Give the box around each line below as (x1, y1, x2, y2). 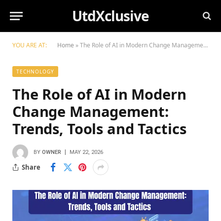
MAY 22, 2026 (70, 148, 103, 155)
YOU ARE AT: (12, 41, 47, 49)
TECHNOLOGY (16, 68, 54, 75)
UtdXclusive (72, 6, 149, 25)
